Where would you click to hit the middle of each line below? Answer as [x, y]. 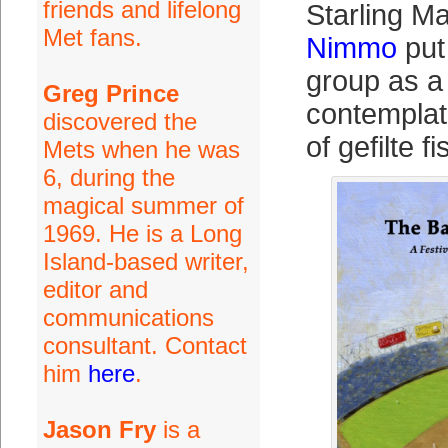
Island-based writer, [145, 261]
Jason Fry [99, 429]
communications [128, 317]
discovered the [119, 121]
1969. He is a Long [142, 233]
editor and [95, 289]
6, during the [108, 177]
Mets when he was [141, 149]
